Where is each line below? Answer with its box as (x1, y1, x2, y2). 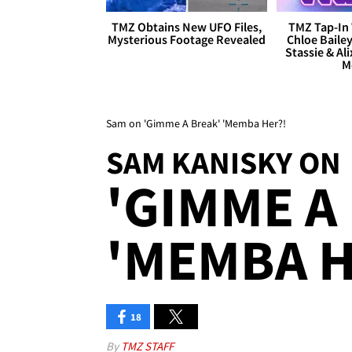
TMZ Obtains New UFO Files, (112, 19, 262, 35)
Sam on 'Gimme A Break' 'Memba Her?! (106, 116, 286, 131)
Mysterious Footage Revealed (108, 31, 266, 48)
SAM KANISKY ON (106, 143, 341, 183)
